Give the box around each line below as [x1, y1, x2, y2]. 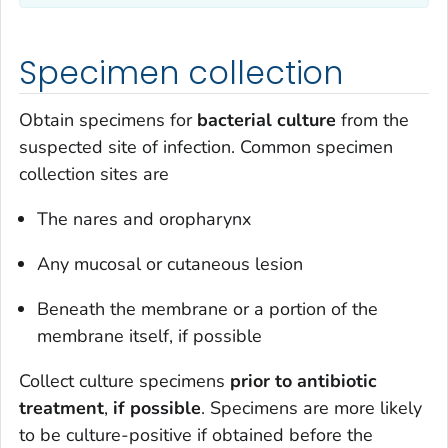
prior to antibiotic [230, 369, 377, 394]
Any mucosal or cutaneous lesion [37, 252, 303, 277]
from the [336, 108, 409, 133]
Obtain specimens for [19, 108, 197, 133]
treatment [19, 396, 104, 421]
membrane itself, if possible [37, 324, 262, 349]
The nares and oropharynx [37, 207, 251, 232]
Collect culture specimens [19, 369, 230, 394]
